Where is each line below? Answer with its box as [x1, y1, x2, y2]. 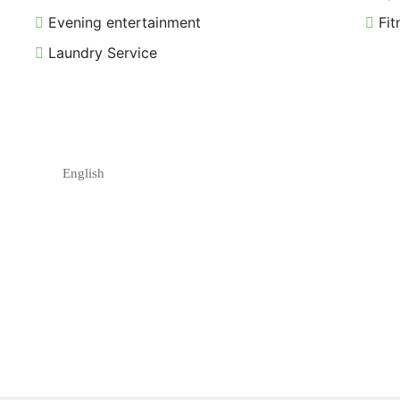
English [62, 166, 105, 181]
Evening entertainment [44, 13, 201, 32]
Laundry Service [44, 44, 157, 62]
